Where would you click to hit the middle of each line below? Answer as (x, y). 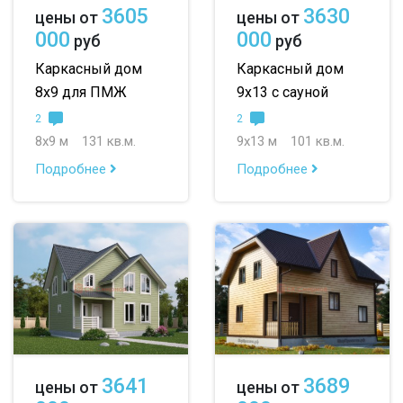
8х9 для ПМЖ (81, 92)
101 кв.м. (318, 141)
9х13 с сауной (282, 92)
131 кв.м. (109, 141)
